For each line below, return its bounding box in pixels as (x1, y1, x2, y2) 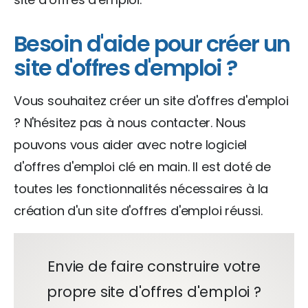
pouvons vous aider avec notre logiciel (14, 135, 247, 153)
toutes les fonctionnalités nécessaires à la (14, 179, 269, 197)
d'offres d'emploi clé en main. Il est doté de (14, 157, 271, 175)
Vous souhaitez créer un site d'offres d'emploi (14, 91, 289, 109)
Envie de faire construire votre (47, 256, 261, 276)
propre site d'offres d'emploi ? (47, 281, 261, 302)
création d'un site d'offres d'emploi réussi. (14, 201, 263, 219)
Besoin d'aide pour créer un (14, 27, 290, 59)
